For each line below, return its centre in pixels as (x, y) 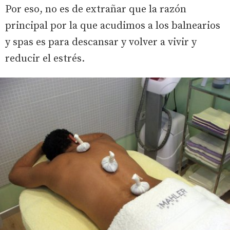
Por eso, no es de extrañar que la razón (96, 10)
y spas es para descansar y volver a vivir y (101, 43)
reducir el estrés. (45, 59)
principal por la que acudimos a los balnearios (113, 26)
